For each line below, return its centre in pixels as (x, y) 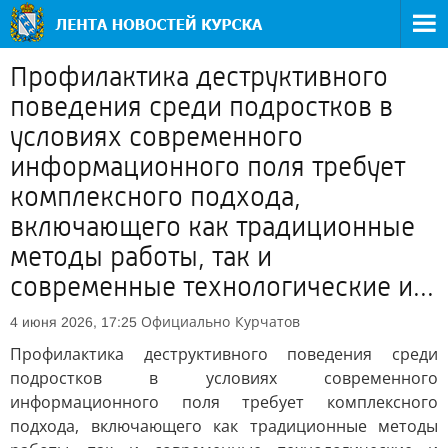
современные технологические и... (222, 287)
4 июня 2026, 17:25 (73, 322)
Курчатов (267, 321)
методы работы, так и (141, 257)
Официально (185, 321)
